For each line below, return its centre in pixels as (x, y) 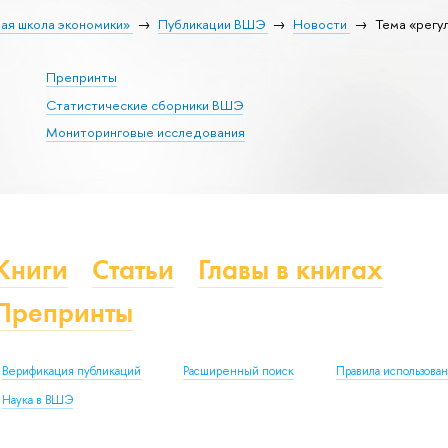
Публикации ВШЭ (211, 23)
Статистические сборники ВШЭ (144, 104)
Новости (319, 23)
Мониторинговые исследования (145, 132)
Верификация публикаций (71, 370)
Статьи (133, 269)
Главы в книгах (290, 269)
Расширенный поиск (238, 370)
